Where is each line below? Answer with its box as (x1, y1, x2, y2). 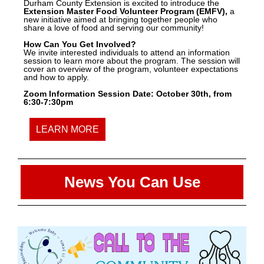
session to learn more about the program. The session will (24, 56, 240, 66)
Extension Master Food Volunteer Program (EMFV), (24, 6, 230, 16)
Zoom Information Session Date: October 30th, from (24, 89, 232, 99)
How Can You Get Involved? (24, 39, 136, 49)
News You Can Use (64, 173, 200, 192)
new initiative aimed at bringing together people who (24, 15, 217, 25)
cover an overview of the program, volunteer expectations (24, 64, 238, 74)
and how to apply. (24, 72, 89, 82)
